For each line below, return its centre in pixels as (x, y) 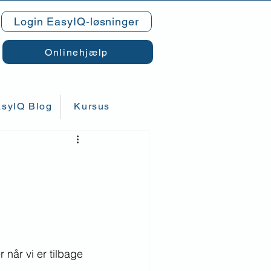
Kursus (92, 106)
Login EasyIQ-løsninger (77, 21)
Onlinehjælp (77, 52)
